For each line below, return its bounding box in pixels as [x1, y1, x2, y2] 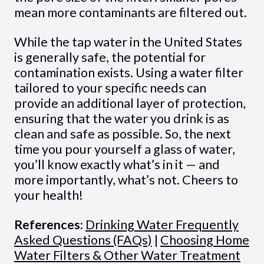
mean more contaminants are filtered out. [14, 5, 247, 21]
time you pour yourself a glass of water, [14, 141, 235, 157]
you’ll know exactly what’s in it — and [14, 157, 220, 173]
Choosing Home [160, 232, 249, 248]
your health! [14, 187, 83, 203]
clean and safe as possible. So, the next [14, 126, 231, 142]
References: [14, 217, 83, 233]
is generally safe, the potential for [14, 49, 206, 65]
